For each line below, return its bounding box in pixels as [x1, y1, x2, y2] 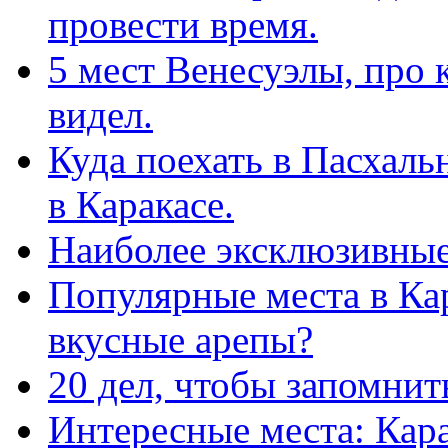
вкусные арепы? [48, 317, 313, 361]
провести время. [48, 2, 318, 46]
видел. [48, 92, 153, 136]
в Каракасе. [48, 182, 234, 226]
